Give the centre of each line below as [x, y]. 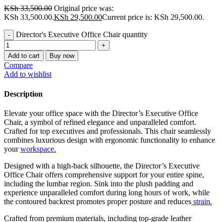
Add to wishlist [28, 74]
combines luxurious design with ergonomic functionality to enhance [110, 140]
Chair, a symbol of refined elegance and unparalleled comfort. [100, 122]
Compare [18, 65]
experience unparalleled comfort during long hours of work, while [107, 192]
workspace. [38, 149]
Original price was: [84, 8]
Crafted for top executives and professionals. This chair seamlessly [108, 131]
